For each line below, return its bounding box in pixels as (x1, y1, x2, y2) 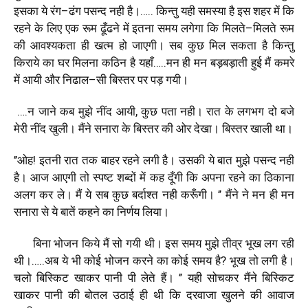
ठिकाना (264, 170, 295, 184)
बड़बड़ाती (210, 55, 247, 69)
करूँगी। (181, 187, 215, 201)
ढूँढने (100, 21, 120, 35)
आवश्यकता (30, 38, 76, 52)
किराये (14, 55, 39, 69)
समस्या (198, 3, 226, 18)
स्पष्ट (93, 170, 114, 184)
